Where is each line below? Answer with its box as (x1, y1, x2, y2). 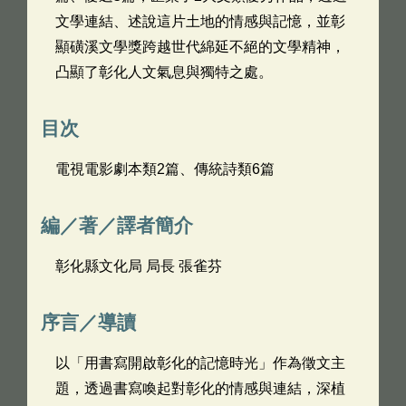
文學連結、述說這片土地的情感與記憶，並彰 (55, 14, 345, 29)
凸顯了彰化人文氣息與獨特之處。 (55, 64, 273, 80)
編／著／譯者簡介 (41, 215, 193, 236)
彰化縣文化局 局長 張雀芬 (55, 258, 222, 274)
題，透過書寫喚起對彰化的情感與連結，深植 (55, 381, 345, 396)
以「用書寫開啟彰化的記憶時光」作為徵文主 (55, 355, 345, 371)
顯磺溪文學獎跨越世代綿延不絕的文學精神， (55, 39, 345, 54)
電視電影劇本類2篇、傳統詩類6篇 (55, 161, 275, 177)
